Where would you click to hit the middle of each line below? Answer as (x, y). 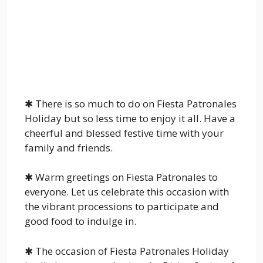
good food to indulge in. (80, 221)
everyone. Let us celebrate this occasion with (127, 192)
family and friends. (69, 147)
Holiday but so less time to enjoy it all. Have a (130, 118)
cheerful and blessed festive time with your (124, 133)
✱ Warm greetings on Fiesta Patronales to (121, 177)
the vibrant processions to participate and (122, 207)
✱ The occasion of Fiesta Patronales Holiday (127, 251)
